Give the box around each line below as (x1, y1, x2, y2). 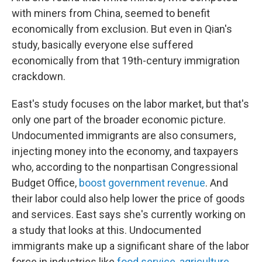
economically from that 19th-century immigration (12, 54, 240, 67)
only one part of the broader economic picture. (12, 113, 226, 126)
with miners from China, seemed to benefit (12, 7, 210, 19)
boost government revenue (79, 177, 205, 189)
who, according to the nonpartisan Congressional (12, 161, 238, 173)
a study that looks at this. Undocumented (12, 224, 201, 236)
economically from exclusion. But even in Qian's (12, 23, 232, 35)
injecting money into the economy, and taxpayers (12, 145, 239, 157)
